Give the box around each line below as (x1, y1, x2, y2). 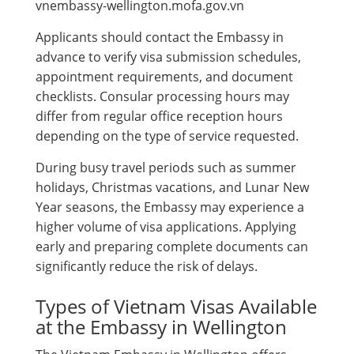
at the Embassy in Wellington (36, 313, 287, 340)
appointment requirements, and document (36, 67, 293, 85)
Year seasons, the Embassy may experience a (36, 198, 304, 216)
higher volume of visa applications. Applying (36, 217, 296, 235)
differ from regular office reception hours (36, 107, 283, 125)
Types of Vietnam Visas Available (36, 292, 317, 319)
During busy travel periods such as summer (36, 158, 296, 176)
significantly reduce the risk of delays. (36, 257, 258, 275)
